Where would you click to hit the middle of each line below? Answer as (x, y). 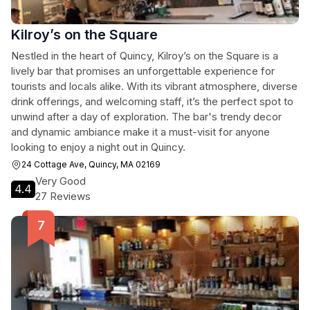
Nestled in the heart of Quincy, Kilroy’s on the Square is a (145, 56)
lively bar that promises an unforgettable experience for (143, 71)
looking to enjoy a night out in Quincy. (98, 147)
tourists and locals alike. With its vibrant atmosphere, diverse (154, 86)
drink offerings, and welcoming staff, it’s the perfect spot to (152, 101)
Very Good (61, 181)
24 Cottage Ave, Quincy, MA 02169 (91, 164)
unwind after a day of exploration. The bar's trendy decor (146, 117)
